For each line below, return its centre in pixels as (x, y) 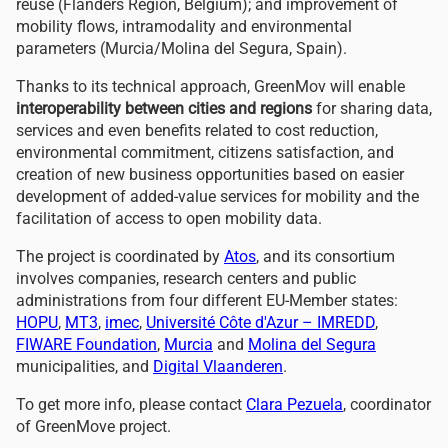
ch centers (242, 278)
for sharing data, (372, 108)
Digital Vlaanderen (218, 366)
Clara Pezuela (294, 404)
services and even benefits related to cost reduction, (197, 130)
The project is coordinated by (120, 256)
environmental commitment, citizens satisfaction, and (205, 152)
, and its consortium (325, 256)
